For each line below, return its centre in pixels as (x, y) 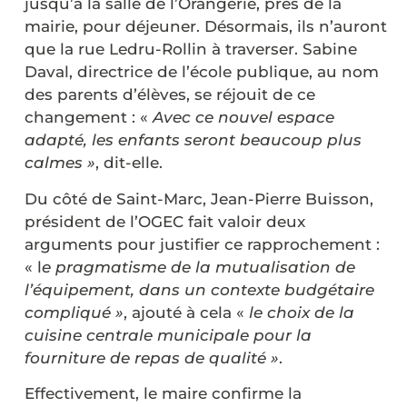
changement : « (89, 118)
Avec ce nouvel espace (243, 118)
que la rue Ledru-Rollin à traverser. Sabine (191, 50)
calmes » (60, 163)
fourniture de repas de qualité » (152, 357)
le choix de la (302, 312)
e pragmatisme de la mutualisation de (199, 267)
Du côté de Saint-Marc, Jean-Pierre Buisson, (199, 199)
